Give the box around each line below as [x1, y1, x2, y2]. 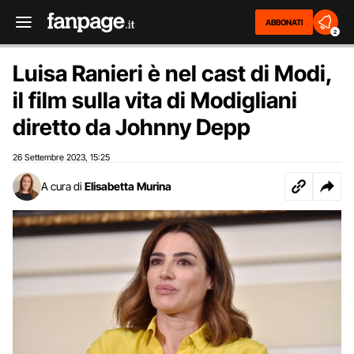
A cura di [41, 179, 82, 193]
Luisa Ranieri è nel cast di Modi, [13, 60, 332, 87]
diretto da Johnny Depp [13, 114, 250, 141]
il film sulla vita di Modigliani [13, 87, 297, 114]
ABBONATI [265, 17, 303, 27]
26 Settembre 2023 [13, 152, 85, 163]
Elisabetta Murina [85, 179, 171, 193]
